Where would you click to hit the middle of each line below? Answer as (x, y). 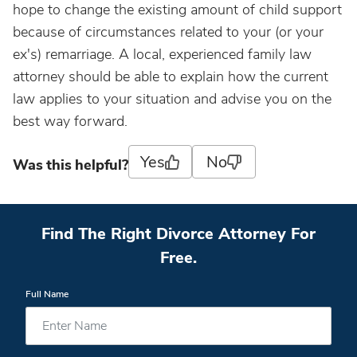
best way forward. (70, 121)
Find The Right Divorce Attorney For (178, 234)
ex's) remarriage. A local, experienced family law (162, 54)
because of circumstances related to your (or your (168, 32)
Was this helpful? (71, 165)
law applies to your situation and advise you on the (172, 99)
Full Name (47, 294)
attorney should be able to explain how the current (171, 76)
